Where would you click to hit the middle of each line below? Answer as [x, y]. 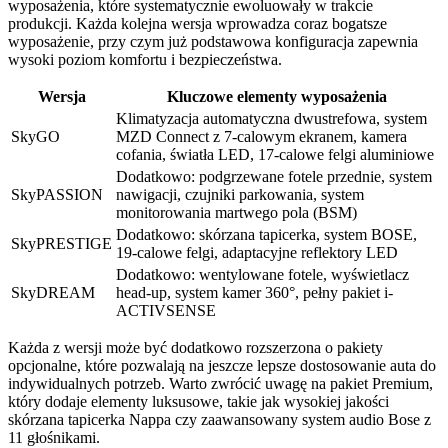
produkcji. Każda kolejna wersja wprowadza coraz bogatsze [197, 23]
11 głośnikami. [54, 437]
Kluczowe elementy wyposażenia [276, 96]
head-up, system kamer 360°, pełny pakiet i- [254, 292]
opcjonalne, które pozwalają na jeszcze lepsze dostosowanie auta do [222, 365]
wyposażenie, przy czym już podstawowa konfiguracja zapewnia [213, 41]
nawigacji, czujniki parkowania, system [240, 194]
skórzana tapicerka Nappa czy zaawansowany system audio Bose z [219, 419]
